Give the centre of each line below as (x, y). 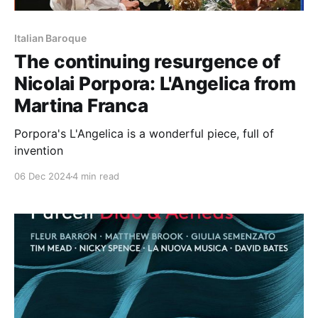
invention (39, 151)
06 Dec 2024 (43, 176)
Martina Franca (81, 106)
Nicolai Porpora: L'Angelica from (155, 84)
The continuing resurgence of (147, 62)
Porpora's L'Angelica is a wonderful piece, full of (144, 134)
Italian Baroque (50, 38)
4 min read (96, 176)
